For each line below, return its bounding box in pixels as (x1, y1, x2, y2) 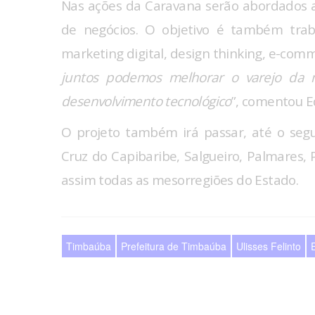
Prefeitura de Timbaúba (121, 239, 226, 254)
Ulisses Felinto (236, 239, 301, 254)
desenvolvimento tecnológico (61, 92, 231, 111)
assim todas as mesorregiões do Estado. (61, 171, 299, 190)
